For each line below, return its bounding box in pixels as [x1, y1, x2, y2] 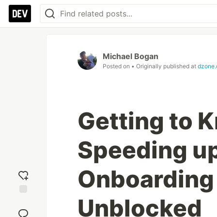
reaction [10, 205, 36, 214]
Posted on [103, 62, 131, 70]
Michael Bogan [103, 51, 158, 61]
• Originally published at [131, 62, 198, 70]
